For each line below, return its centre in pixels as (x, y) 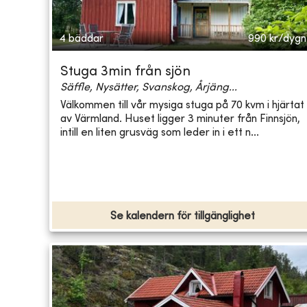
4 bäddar (81, 39)
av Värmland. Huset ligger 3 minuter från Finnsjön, (180, 119)
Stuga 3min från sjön (125, 73)
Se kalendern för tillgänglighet (183, 217)
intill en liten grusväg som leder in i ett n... (160, 133)
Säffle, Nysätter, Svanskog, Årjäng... (149, 88)
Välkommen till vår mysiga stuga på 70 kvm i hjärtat (182, 105)
